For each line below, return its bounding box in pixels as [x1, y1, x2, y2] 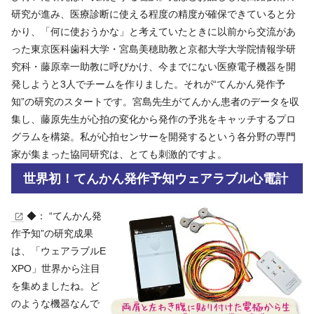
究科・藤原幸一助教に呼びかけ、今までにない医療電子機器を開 [11, 60, 296, 72]
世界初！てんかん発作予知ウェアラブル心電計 [22, 171, 288, 186]
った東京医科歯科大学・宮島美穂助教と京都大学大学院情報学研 [11, 43, 296, 55]
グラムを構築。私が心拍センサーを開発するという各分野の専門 [11, 130, 296, 142]
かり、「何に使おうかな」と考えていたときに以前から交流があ [11, 25, 296, 37]
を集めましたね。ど [11, 280, 100, 292]
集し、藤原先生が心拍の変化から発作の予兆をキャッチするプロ [11, 113, 296, 125]
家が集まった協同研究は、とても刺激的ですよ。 [11, 148, 227, 160]
